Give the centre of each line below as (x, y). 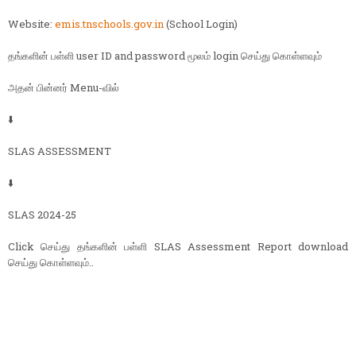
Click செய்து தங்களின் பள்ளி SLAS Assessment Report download (178, 247)
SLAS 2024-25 (42, 215)
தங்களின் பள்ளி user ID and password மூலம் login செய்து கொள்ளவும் (165, 56)
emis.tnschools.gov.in (109, 24)
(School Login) (201, 24)
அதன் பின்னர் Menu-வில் (64, 88)
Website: (31, 24)
